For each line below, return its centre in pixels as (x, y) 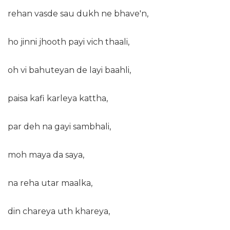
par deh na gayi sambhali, (59, 127)
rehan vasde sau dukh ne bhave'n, (78, 14)
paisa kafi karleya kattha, (58, 99)
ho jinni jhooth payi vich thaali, (69, 42)
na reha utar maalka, (50, 183)
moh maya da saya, (46, 155)
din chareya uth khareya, (59, 212)
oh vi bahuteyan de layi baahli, (69, 70)
